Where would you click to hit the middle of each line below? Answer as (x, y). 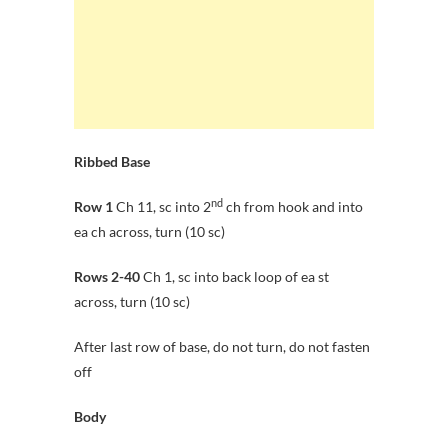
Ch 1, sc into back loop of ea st (234, 276)
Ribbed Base (112, 161)
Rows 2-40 (107, 276)
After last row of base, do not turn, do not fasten (222, 346)
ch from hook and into (293, 206)
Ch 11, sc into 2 (162, 206)
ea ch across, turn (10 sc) (149, 231)
